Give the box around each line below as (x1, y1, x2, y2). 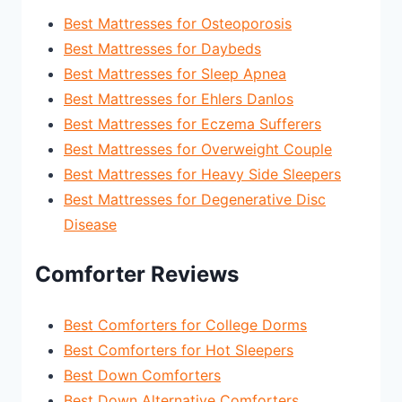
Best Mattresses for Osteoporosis (64, 13, 292, 32)
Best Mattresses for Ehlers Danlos (64, 89, 293, 108)
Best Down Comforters (64, 365, 221, 384)
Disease (64, 214, 117, 233)
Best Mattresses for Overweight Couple (64, 139, 332, 158)
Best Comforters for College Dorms (64, 315, 307, 334)
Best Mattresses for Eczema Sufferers (64, 114, 321, 133)
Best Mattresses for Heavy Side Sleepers (64, 164, 341, 183)
